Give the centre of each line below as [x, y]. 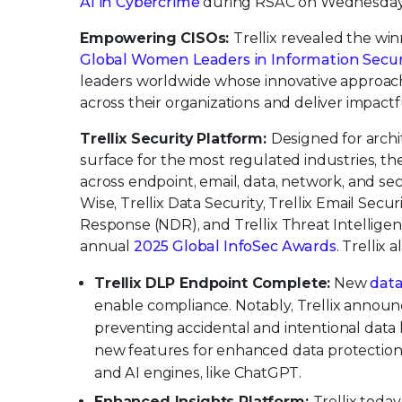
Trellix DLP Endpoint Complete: [213, 283]
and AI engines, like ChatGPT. [198, 373]
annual [107, 246]
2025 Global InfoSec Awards [235, 246]
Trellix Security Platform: [175, 139]
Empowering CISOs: [157, 38]
